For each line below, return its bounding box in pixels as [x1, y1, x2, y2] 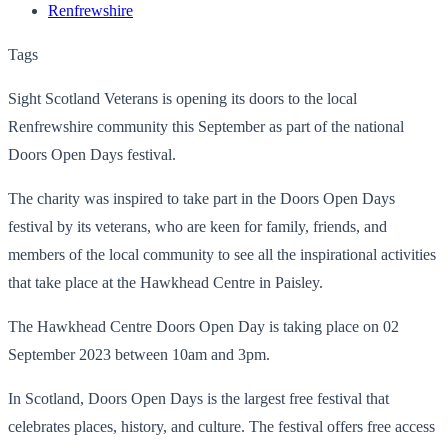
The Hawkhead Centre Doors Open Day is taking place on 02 [8, 317, 399, 335]
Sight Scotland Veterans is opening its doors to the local [8, 89, 357, 107]
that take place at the [8, 273, 140, 291]
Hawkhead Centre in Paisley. [140, 273, 323, 291]
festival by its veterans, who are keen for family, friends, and [8, 217, 387, 235]
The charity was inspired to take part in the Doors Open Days [8, 189, 395, 207]
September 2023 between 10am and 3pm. [8, 345, 270, 363]
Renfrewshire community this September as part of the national [8, 117, 404, 135]
